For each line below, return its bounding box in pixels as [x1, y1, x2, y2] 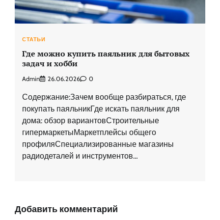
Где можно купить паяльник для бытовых [22, 48, 190, 59]
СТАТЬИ [22, 36, 45, 43]
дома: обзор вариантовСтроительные [22, 116, 159, 126]
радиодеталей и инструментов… [22, 151, 138, 161]
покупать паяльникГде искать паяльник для [22, 104, 180, 114]
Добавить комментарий [15, 204, 118, 215]
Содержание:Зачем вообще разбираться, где [22, 92, 186, 102]
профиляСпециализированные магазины [22, 139, 174, 149]
